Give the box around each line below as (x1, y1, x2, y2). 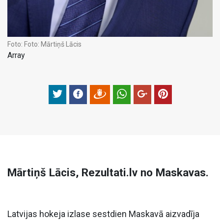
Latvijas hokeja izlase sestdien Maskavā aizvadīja (7, 208, 199, 219)
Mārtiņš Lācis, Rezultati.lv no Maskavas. (7, 165, 209, 179)
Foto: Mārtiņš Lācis (24, 40, 82, 48)
